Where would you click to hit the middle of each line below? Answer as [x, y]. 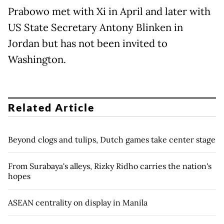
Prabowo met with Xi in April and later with [109, 12]
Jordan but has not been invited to [88, 44]
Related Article [51, 107]
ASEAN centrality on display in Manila [78, 202]
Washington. [37, 60]
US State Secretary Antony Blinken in [95, 28]
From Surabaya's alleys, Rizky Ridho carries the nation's [110, 166]
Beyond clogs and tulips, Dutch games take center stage [112, 139]
